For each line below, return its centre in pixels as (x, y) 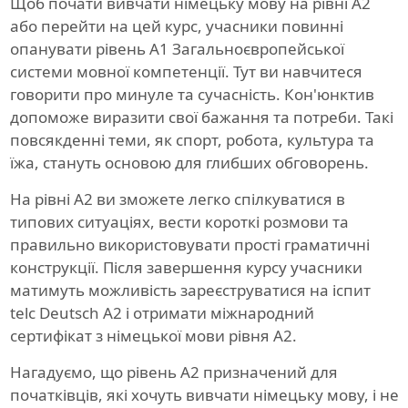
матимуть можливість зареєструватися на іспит (190, 291)
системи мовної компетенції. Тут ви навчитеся (186, 72)
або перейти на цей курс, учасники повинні (176, 26)
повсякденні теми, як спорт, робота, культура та (192, 140)
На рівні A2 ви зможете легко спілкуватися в (177, 199)
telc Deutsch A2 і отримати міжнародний (162, 313)
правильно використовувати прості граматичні (189, 245)
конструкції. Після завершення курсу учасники (186, 268)
